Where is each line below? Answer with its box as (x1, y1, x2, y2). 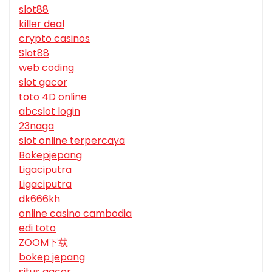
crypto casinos (19, 32, 90, 46)
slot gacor (19, 75, 67, 90)
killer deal (19, 17, 64, 32)
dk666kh (19, 192, 60, 206)
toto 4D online (19, 90, 87, 104)
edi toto (19, 221, 56, 236)
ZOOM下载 (19, 236, 68, 250)
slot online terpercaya (19, 134, 125, 148)
